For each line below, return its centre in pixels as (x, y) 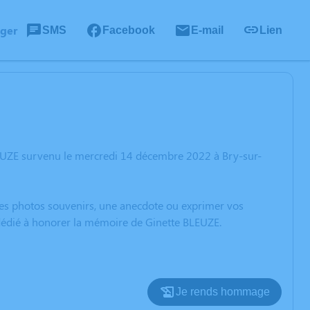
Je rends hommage (223, 292)
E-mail (207, 30)
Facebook (129, 30)
